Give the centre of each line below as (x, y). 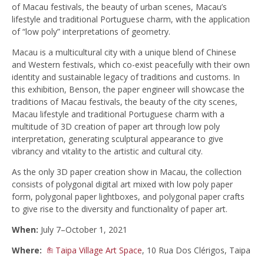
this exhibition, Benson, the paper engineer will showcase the (128, 90)
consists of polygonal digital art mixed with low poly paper (122, 184)
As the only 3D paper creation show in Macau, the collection (127, 172)
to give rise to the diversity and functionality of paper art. (120, 209)
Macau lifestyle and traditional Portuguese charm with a (118, 114)
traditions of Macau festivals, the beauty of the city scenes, (125, 102)
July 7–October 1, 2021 (83, 230)
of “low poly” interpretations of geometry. (91, 32)
